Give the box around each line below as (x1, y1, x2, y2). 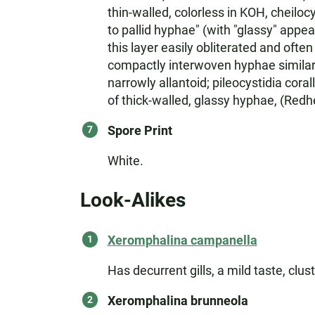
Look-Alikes (79, 188, 186, 212)
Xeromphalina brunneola (107, 293, 248, 308)
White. (107, 153, 143, 168)
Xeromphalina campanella (107, 233, 257, 247)
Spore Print (107, 123, 172, 138)
